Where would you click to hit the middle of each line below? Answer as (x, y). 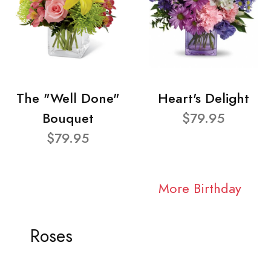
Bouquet (68, 119)
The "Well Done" (68, 99)
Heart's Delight (203, 99)
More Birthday (200, 188)
